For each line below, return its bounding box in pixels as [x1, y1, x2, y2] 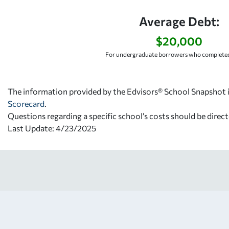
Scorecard [8, 98, 44, 108]
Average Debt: [139, 13, 220, 29]
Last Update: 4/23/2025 [8, 123, 96, 133]
